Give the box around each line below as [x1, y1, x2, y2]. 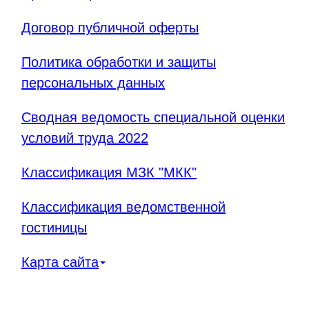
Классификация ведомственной [21, 199, 226, 215]
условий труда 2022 [21, 130, 148, 146]
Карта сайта [21, 254, 99, 270]
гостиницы [21, 219, 87, 235]
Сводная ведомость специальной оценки [21, 109, 285, 125]
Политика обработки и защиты [21, 54, 216, 70]
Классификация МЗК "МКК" [21, 164, 197, 180]
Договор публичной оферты [21, 19, 199, 35]
